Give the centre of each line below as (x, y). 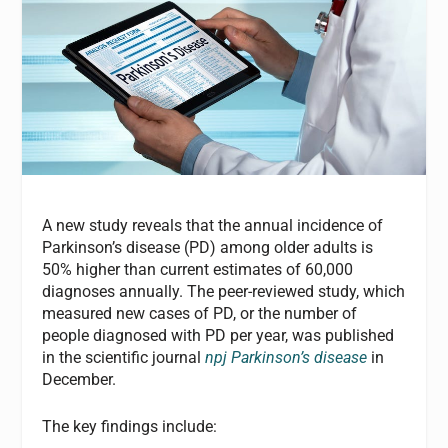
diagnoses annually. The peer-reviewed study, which (224, 291)
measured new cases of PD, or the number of (200, 313)
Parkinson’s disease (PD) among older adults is (208, 247)
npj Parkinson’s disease (286, 357)
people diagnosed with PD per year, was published (218, 335)
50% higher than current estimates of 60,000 (198, 269)
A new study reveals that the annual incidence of (213, 225)
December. (81, 379)
